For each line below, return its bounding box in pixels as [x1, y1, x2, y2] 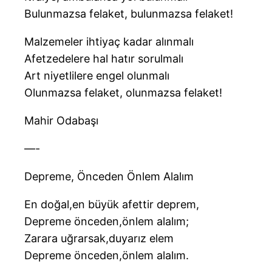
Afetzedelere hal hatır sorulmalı [24, 52, 183, 66]
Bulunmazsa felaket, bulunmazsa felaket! [24, 7, 233, 21]
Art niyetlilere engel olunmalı [24, 69, 169, 83]
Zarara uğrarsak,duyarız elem [24, 232, 174, 245]
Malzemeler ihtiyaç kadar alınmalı [24, 35, 194, 49]
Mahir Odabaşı [24, 114, 98, 127]
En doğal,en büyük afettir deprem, [24, 198, 199, 211]
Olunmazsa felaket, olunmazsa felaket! [24, 86, 222, 100]
